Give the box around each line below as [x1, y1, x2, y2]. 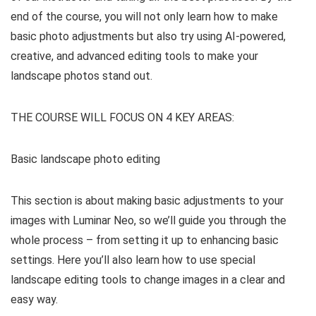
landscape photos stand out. [11, 69, 152, 83]
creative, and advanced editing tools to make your [11, 49, 258, 63]
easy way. [11, 293, 58, 306]
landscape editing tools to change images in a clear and [11, 273, 285, 286]
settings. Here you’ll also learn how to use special [11, 253, 255, 267]
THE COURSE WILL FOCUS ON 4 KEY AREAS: [11, 111, 234, 124]
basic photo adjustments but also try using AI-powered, [11, 30, 286, 43]
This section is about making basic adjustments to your [11, 194, 284, 207]
